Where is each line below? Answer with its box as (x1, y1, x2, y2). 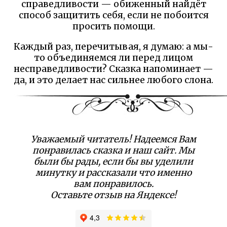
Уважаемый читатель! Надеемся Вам (31, 134, 196, 145)
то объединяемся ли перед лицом (34, 52, 193, 63)
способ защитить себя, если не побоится (18, 10, 209, 21)
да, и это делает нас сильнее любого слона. (14, 74, 213, 86)
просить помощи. (72, 21, 155, 32)
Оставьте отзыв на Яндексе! (51, 190, 176, 201)
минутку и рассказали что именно (35, 167, 192, 179)
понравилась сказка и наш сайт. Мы (32, 145, 195, 157)
